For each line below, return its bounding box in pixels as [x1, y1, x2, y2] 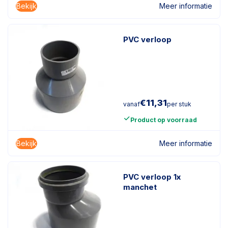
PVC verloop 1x [123, 172, 181, 182]
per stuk [167, 100, 191, 108]
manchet [123, 182, 157, 192]
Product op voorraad [130, 116, 197, 124]
